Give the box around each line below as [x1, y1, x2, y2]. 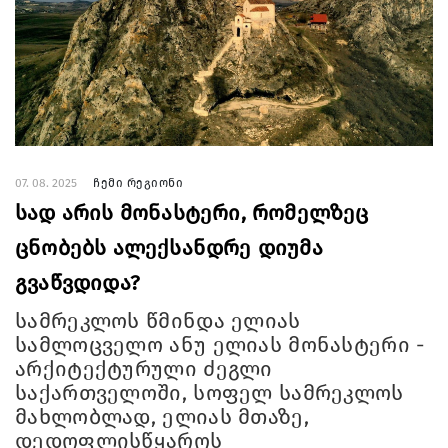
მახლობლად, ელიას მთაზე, [15, 404, 309, 431]
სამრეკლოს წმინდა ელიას [15, 308, 301, 335]
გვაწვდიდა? [15, 270, 140, 297]
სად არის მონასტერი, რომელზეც [15, 200, 369, 227]
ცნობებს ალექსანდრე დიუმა [15, 235, 323, 262]
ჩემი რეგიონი [93, 176, 183, 191]
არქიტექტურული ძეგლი [15, 356, 273, 383]
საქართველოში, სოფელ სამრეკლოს [15, 380, 404, 407]
